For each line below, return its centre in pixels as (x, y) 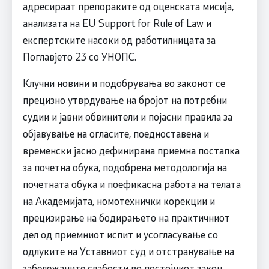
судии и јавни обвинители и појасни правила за (127, 117)
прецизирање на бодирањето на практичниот (126, 218)
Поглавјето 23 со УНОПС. (79, 57)
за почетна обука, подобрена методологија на (125, 167)
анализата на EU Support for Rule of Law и (117, 23)
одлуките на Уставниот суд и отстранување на (128, 251)
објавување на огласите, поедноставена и (116, 134)
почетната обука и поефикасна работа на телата (131, 184)
